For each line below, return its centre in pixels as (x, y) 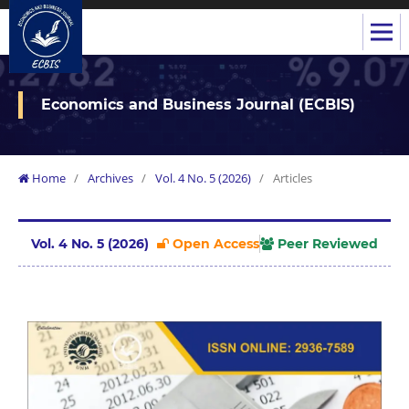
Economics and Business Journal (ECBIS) (199, 104)
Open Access (215, 243)
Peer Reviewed (326, 243)
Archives (110, 178)
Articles (292, 178)
